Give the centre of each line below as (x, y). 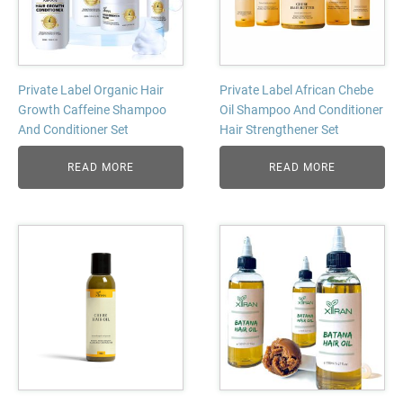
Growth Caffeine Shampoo (92, 110)
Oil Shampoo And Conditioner (301, 110)
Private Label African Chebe (296, 90)
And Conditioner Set (73, 130)
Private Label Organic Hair (91, 90)
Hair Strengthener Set (279, 130)
